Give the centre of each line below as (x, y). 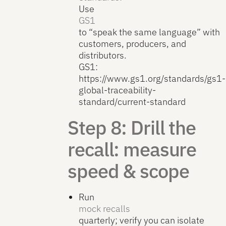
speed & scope (128, 171)
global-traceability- (117, 90)
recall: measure (132, 149)
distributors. (102, 55)
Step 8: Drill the (132, 128)
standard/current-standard (132, 101)
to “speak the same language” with (149, 32)
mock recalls (104, 208)
